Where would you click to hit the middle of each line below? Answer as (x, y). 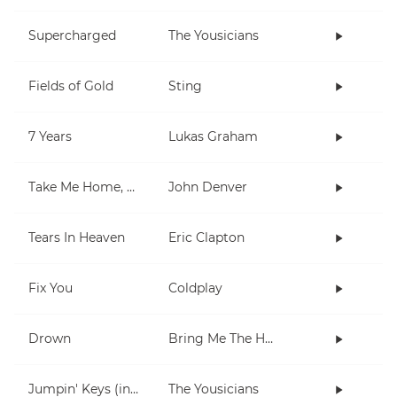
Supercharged (72, 36)
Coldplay (195, 288)
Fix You (51, 288)
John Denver (208, 187)
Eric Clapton (206, 238)
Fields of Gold (71, 86)
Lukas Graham (213, 137)
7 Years (50, 137)
